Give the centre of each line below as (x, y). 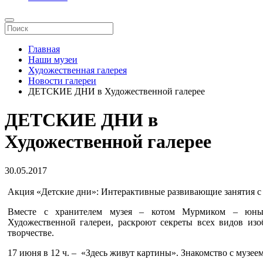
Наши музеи (53, 60)
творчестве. (31, 232)
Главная (44, 49)
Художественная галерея (77, 70)
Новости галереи (62, 81)
